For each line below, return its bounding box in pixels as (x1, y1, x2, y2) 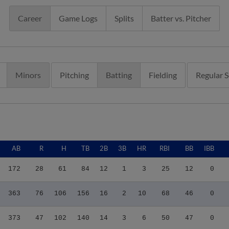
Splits (114, 13, 134, 23)
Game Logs (59, 13, 98, 23)
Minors (15, 70, 41, 80)
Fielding (148, 70, 177, 80)
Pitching (59, 70, 89, 80)
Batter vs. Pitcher (151, 13, 211, 23)
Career (18, 13, 42, 23)
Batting (105, 70, 132, 80)
